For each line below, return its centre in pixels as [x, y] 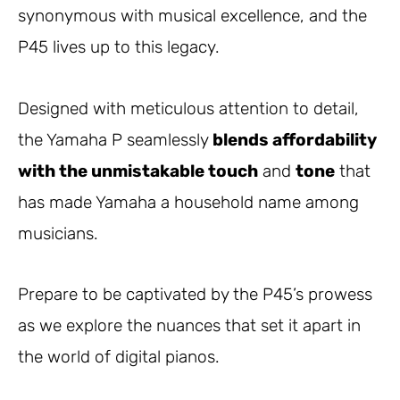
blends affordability [295, 139]
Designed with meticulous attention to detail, [188, 108]
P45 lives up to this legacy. [119, 47]
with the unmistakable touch [138, 171]
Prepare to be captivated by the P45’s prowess [195, 294]
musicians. [58, 233]
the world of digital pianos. [119, 356]
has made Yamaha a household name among [188, 202]
